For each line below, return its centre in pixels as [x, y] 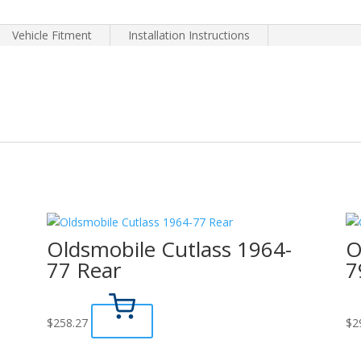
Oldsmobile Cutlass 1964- [169, 249]
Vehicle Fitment [52, 35]
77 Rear [83, 270]
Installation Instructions [189, 35]
